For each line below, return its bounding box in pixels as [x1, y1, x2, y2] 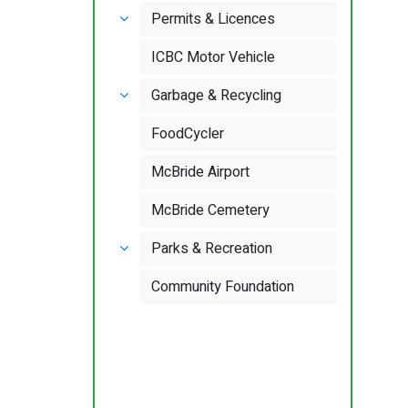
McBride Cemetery [151, 199, 270, 221]
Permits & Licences [151, 8, 276, 30]
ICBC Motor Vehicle [151, 46, 276, 68]
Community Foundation [151, 276, 295, 298]
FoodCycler [151, 123, 225, 145]
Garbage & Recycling [151, 85, 282, 107]
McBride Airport [151, 161, 250, 183]
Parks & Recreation [151, 238, 273, 260]
